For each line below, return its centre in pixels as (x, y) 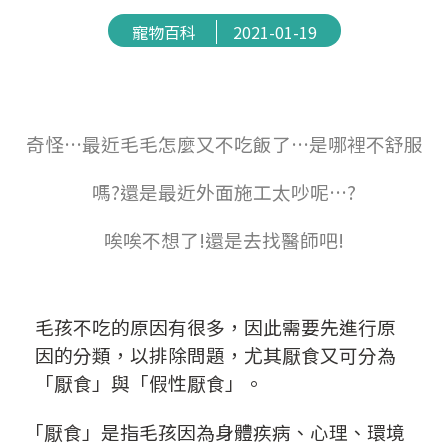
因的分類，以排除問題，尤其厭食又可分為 (215, 355)
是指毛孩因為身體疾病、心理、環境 (253, 432)
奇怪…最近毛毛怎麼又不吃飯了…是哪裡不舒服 (224, 144)
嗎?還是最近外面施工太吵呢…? (224, 192)
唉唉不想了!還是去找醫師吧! (224, 240)
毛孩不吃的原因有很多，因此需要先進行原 (215, 327)
